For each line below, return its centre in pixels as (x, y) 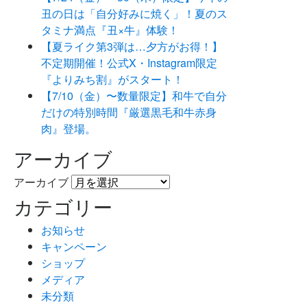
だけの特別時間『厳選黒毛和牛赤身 (129, 112)
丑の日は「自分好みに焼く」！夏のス (134, 13)
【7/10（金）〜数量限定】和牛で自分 (134, 95)
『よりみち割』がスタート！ (112, 79)
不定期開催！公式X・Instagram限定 (129, 62)
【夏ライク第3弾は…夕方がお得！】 (132, 46)
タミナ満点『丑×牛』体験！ (110, 29)
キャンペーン (74, 246)
